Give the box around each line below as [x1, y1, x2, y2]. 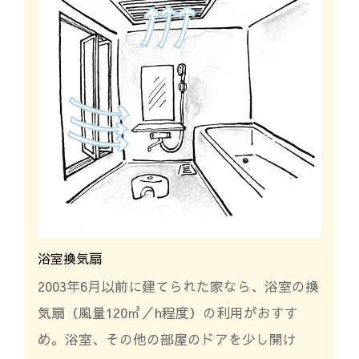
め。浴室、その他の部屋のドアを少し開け [37, 329, 296, 349]
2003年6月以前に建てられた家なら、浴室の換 [37, 276, 319, 296]
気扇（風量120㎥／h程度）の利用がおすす [37, 302, 298, 322]
